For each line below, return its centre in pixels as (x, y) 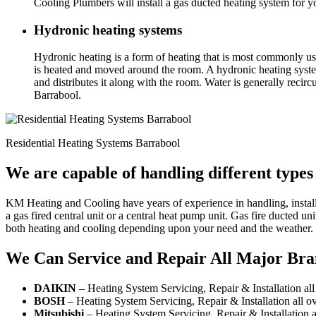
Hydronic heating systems (108, 30)
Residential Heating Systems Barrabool (93, 143)
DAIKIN (55, 288)
